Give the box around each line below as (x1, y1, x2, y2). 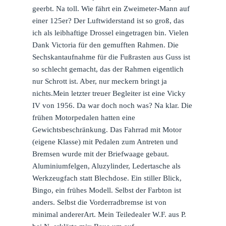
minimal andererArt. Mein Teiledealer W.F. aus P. (32, 210, 186, 218)
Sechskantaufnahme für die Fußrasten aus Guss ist (32, 52, 190, 61)
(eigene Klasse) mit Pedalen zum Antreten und (32, 137, 178, 146)
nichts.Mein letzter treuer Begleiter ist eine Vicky (32, 89, 186, 97)
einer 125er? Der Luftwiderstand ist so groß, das (32, 16, 184, 25)
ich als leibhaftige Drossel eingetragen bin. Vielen (32, 28, 189, 37)
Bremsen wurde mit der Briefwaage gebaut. (32, 149, 169, 158)
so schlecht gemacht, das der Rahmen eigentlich (32, 65, 184, 73)
